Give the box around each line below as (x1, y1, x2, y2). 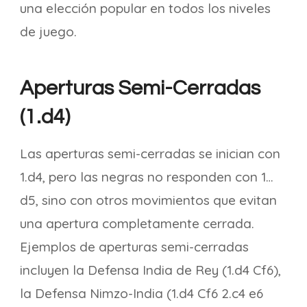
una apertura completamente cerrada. (20, 215, 254, 232)
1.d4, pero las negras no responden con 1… (20, 169, 273, 185)
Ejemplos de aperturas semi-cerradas (20, 238, 249, 255)
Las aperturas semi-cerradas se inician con (20, 145, 280, 162)
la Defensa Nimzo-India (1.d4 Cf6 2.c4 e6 (20, 285, 263, 302)
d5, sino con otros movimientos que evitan (20, 192, 277, 208)
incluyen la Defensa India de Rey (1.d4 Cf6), (20, 262, 281, 278)
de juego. (20, 23, 77, 40)
